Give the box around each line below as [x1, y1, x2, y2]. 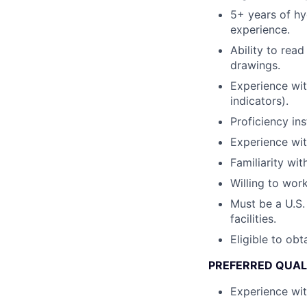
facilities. [230, 212, 276, 225]
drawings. [230, 58, 280, 72]
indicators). [230, 94, 288, 108]
